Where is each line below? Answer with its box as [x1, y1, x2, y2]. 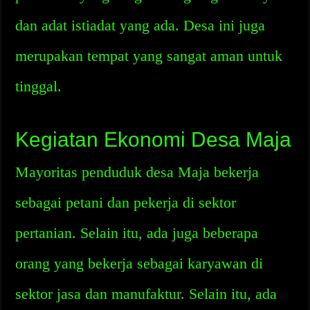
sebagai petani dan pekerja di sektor [15, 194, 237, 211]
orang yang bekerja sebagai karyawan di [15, 255, 264, 272]
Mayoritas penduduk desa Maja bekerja [15, 163, 259, 181]
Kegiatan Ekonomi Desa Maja [15, 128, 292, 151]
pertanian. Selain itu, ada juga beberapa [15, 224, 259, 241]
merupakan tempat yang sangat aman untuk [15, 47, 283, 64]
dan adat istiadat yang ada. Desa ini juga [15, 17, 266, 34]
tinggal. [15, 77, 62, 95]
